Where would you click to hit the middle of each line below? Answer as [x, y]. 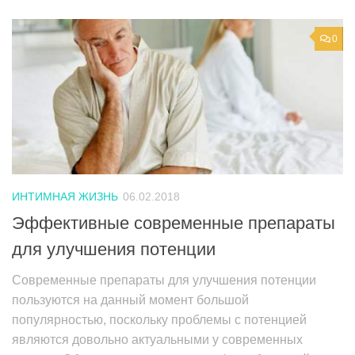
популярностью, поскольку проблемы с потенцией [159, 319]
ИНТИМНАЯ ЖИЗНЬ [65, 197]
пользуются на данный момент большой [130, 300]
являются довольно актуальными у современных [157, 339]
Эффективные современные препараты [174, 223]
